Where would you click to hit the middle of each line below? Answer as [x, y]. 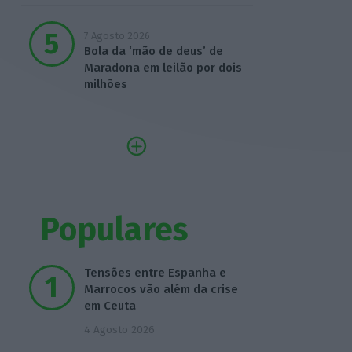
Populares [114, 229]
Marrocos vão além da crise [161, 290]
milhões [105, 84]
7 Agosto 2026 [117, 36]
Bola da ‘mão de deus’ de [153, 51]
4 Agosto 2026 [119, 330]
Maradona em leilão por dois [163, 68]
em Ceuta [110, 306]
